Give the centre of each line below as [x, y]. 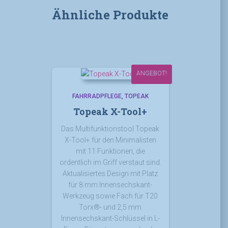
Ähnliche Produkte [110, 15]
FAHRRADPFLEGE [97, 96]
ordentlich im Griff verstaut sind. [110, 162]
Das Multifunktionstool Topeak [110, 129]
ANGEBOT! [151, 73]
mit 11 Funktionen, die [110, 151]
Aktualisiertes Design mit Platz [110, 173]
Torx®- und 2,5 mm [110, 207]
